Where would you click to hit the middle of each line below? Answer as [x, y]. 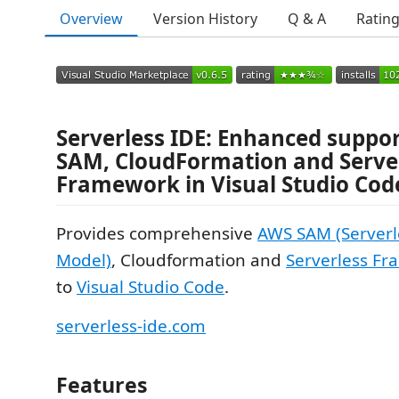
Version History [205, 19]
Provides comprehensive [157, 233]
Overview [91, 18]
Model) [84, 260]
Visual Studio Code [151, 287]
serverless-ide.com [131, 326]
